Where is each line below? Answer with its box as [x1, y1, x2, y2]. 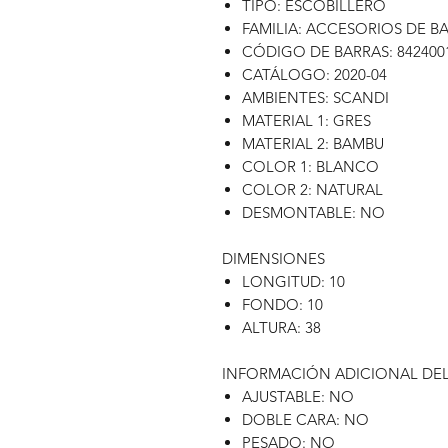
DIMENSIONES [222, 249, 325, 268]
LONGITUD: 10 [242, 272, 345, 291]
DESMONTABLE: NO [242, 203, 385, 222]
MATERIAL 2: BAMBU [242, 134, 384, 153]
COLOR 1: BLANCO [242, 157, 379, 176]
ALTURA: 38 [242, 318, 321, 337]
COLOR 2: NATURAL [242, 180, 383, 199]
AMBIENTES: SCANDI [242, 88, 389, 107]
